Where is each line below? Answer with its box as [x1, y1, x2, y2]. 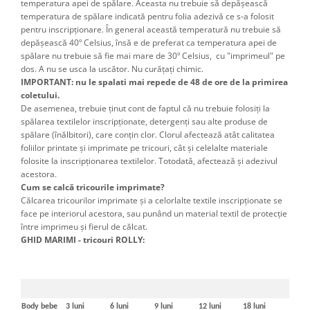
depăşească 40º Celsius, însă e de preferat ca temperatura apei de [21, 37, 277, 49]
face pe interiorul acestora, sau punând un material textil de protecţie [21, 208, 287, 220]
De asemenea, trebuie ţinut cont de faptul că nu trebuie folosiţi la [21, 102, 270, 115]
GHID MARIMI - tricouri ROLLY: [21, 234, 145, 246]
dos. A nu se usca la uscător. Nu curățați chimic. [21, 63, 203, 75]
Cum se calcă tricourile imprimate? [21, 181, 165, 194]
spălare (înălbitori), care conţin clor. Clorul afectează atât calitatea [21, 129, 275, 141]
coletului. [21, 89, 60, 102]
